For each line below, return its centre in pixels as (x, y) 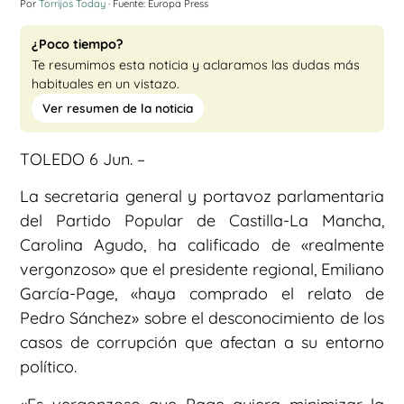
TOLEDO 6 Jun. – (83, 160)
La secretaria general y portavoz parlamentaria (202, 197)
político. (48, 367)
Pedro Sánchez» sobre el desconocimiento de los (202, 318)
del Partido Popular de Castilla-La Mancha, (202, 221)
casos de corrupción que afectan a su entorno (202, 343)
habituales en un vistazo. (106, 84)
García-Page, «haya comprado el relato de (202, 294)
